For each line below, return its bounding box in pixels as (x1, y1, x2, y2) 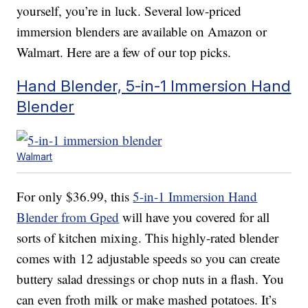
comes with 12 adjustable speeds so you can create (16, 250, 280, 267)
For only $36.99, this (16, 188, 133, 206)
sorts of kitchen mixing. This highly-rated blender (16, 229, 279, 247)
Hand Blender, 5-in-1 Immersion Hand (16, 76, 291, 96)
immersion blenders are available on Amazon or (16, 23, 267, 41)
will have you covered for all (119, 208, 270, 226)
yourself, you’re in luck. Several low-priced (16, 2, 242, 20)
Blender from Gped (16, 208, 120, 226)
